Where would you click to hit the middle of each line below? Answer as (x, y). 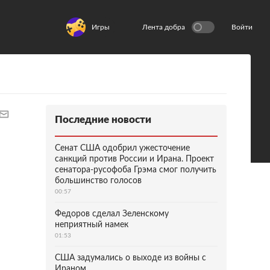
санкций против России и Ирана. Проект (134, 159)
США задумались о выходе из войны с (130, 258)
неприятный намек (92, 225)
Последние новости (103, 120)
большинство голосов (98, 181)
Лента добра (164, 27)
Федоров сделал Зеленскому (112, 214)
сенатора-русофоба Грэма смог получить (136, 170)
